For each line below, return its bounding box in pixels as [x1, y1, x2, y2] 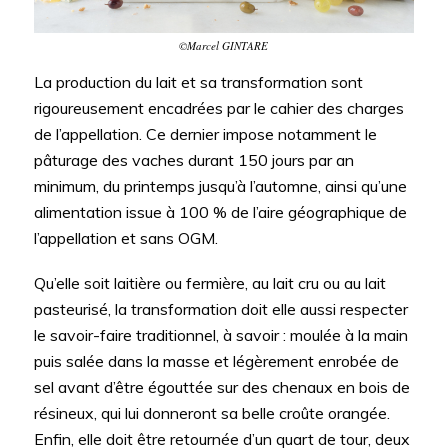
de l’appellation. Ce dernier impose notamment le [33, 123, 377, 144]
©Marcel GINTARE [179, 37, 269, 53]
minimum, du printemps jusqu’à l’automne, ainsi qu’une [33, 175, 407, 196]
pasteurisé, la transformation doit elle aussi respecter [33, 298, 408, 319]
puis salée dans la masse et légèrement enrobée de [33, 350, 399, 371]
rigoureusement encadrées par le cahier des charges [33, 97, 404, 118]
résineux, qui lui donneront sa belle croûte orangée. [33, 402, 390, 423]
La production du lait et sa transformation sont [33, 71, 363, 92]
